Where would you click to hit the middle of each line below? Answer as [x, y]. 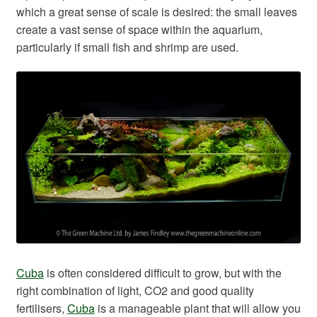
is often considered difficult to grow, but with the [162, 272]
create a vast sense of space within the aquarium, [139, 29]
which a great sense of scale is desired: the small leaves [156, 11]
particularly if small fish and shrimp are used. [127, 47]
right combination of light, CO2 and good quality [135, 290]
